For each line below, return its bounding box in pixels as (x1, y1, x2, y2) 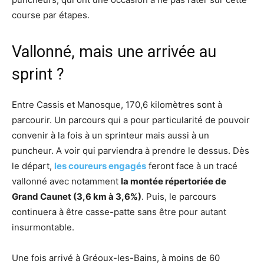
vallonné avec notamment (12, 176, 121, 187)
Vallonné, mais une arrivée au (12, 42, 216, 62)
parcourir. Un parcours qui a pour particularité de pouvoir (12, 114, 250, 126)
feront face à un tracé (146, 160, 237, 172)
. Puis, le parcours (141, 191, 216, 203)
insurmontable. (12, 222, 74, 233)
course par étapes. (12, 9, 90, 21)
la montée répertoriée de (121, 176, 226, 187)
